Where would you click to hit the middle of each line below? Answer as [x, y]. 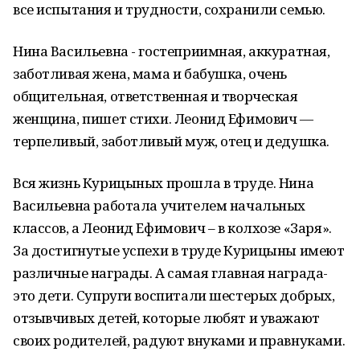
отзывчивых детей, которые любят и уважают [166, 318]
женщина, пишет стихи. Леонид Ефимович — [163, 119]
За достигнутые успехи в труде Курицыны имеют [179, 250]
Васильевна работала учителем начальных [160, 205]
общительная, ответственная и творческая [155, 96]
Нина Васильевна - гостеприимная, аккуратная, [172, 51]
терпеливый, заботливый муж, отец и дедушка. [171, 141]
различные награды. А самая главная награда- [170, 273]
